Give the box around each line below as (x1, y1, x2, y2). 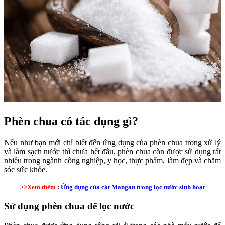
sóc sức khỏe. (4, 165, 47, 174)
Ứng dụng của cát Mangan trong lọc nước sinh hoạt (59, 183, 205, 191)
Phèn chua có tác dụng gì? (4, 115, 138, 128)
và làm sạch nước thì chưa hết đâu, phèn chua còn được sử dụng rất (4, 147, 221, 156)
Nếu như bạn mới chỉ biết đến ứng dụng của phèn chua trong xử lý (4, 138, 221, 147)
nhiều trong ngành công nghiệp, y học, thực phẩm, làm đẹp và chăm (4, 156, 221, 165)
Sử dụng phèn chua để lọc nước (4, 200, 134, 211)
